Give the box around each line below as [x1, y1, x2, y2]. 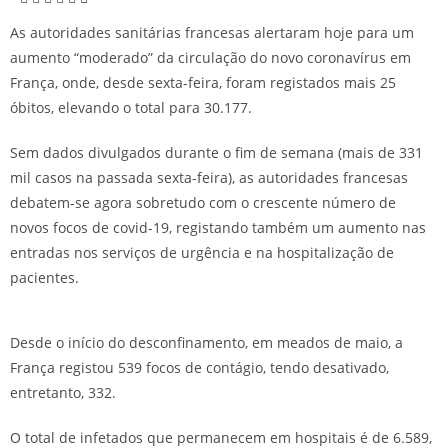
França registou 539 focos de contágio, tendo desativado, [10, 358, 389, 378]
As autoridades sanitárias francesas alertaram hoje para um [10, 23, 414, 43]
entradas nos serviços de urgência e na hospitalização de [10, 243, 394, 263]
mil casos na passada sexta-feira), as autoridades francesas [10, 168, 408, 188]
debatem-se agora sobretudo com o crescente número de [10, 193, 396, 213]
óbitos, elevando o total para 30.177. [10, 98, 252, 118]
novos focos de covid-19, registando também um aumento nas [10, 218, 426, 238]
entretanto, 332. [10, 383, 116, 403]
